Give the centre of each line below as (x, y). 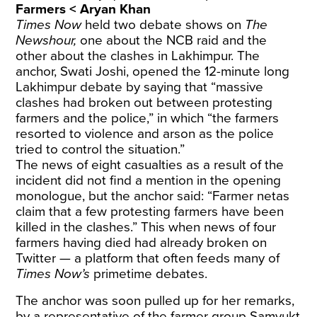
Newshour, (48, 40)
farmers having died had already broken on (142, 243)
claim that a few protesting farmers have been (150, 212)
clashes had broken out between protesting (144, 103)
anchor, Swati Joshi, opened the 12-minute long (153, 71)
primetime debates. (149, 274)
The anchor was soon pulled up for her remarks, (155, 301)
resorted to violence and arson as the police (145, 134)
